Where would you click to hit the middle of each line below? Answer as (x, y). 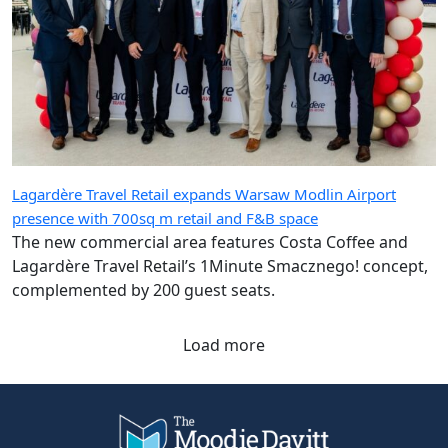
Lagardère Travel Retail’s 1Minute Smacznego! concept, (220, 266)
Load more (224, 345)
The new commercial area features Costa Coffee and (210, 242)
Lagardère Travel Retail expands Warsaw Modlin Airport (204, 194)
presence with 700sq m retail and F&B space (165, 218)
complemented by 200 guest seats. (143, 290)
